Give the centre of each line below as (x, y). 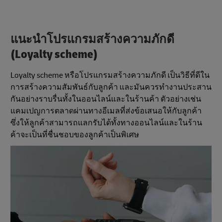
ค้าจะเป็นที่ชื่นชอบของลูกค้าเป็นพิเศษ (75, 135)
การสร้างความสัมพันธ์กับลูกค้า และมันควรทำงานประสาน (111, 87)
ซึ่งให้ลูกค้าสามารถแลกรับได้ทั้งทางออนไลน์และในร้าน (106, 123)
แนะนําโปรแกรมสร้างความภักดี (92, 40)
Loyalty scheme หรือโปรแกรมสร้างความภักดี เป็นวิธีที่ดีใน (110, 75)
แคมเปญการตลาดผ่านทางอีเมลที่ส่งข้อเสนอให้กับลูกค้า (106, 111)
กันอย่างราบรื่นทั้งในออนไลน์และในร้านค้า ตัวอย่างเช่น (106, 99)
